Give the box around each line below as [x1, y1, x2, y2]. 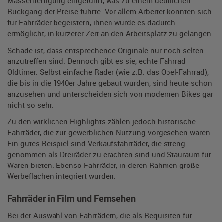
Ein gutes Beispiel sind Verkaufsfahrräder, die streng [7, 138, 185, 148]
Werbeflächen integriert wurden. [7, 171, 116, 181]
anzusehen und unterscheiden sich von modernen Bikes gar [7, 89, 213, 99]
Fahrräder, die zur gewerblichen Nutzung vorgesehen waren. [7, 127, 212, 137]
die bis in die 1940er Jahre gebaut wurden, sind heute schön [7, 78, 212, 88]
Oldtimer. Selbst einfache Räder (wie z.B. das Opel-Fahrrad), [7, 67, 209, 77]
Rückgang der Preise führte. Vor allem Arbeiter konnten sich [7, 6, 212, 16]
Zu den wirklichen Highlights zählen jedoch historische [7, 116, 196, 126]
